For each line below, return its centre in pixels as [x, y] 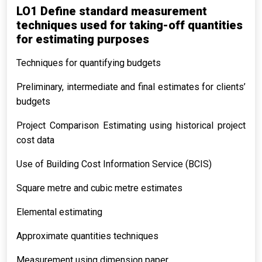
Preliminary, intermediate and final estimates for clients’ [131, 87]
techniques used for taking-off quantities [130, 25]
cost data [35, 140]
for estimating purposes [83, 39]
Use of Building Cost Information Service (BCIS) [114, 164]
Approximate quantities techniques [87, 236]
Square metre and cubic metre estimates [99, 188]
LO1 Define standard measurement [112, 11]
